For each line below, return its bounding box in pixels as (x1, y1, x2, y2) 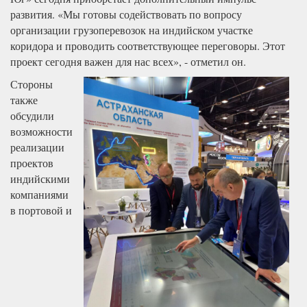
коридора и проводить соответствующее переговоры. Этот (10, 38, 285, 53)
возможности (10, 123, 73, 138)
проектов (10, 155, 53, 170)
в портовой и (10, 202, 72, 217)
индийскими (10, 171, 70, 186)
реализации (10, 139, 64, 154)
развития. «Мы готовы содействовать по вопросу (10, 6, 242, 21)
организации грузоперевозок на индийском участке (10, 22, 253, 37)
